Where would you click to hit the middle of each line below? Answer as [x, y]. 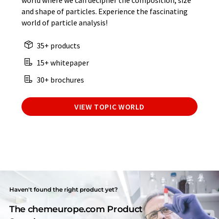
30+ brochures [60, 80]
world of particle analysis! [65, 23]
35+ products [58, 46]
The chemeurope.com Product [76, 209]
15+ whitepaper [62, 63]
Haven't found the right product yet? [64, 190]
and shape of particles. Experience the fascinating [105, 11]
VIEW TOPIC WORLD [109, 107]
